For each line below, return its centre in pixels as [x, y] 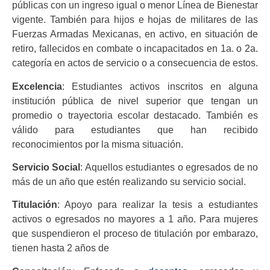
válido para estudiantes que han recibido [135, 130]
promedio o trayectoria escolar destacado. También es [135, 115]
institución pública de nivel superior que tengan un [135, 101]
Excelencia [37, 86]
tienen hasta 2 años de [61, 248]
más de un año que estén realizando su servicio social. [129, 182]
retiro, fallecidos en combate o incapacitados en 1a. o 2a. [135, 49]
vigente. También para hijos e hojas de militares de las [135, 20]
